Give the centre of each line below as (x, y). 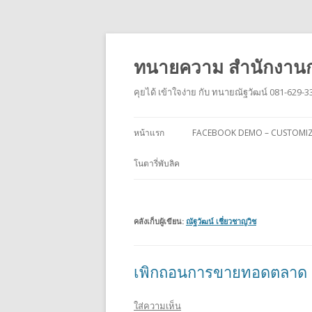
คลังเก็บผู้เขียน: (160, 221)
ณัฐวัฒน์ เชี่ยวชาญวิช (221, 221)
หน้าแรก (149, 133)
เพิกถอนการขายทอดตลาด (220, 272)
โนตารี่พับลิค (157, 163)
